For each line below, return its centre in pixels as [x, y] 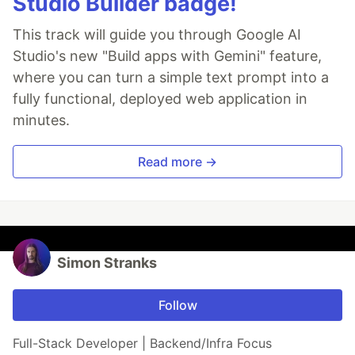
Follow [177, 305]
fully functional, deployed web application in [160, 99]
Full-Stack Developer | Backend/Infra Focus [142, 344]
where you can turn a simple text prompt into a [171, 78]
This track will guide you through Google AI [157, 35]
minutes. [41, 120]
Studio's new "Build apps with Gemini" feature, [167, 56]
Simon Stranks [107, 263]
